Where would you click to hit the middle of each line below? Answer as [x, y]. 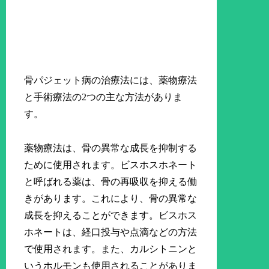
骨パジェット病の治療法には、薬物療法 [111, 80]
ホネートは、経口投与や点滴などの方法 [111, 232]
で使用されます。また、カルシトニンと [111, 249]
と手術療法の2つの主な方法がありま [104, 97]
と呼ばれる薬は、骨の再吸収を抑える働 [111, 181]
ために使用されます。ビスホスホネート [111, 165]
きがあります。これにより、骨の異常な [111, 198]
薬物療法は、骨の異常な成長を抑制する [111, 148]
